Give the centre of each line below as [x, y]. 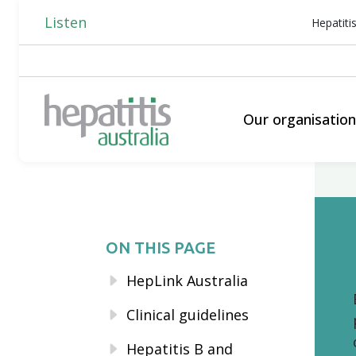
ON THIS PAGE [161, 248]
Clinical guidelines [188, 315]
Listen [66, 22]
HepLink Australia [187, 281]
